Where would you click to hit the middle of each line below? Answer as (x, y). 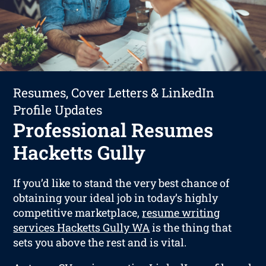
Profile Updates (58, 110)
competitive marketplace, (78, 212)
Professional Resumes (113, 129)
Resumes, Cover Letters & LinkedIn (114, 92)
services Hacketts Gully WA (82, 227)
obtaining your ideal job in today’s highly (116, 197)
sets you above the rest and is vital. (100, 242)
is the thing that (191, 227)
